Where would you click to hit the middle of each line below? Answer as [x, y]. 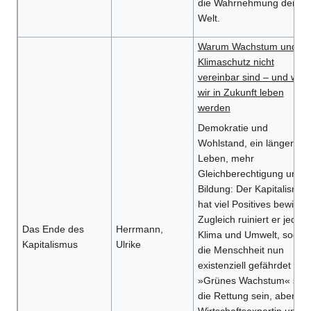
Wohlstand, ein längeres [251, 143]
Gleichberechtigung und [250, 174]
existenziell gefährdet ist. [252, 266]
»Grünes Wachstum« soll [252, 281]
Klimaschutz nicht [236, 62]
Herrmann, [139, 229]
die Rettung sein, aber [246, 296]
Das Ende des [53, 229]
